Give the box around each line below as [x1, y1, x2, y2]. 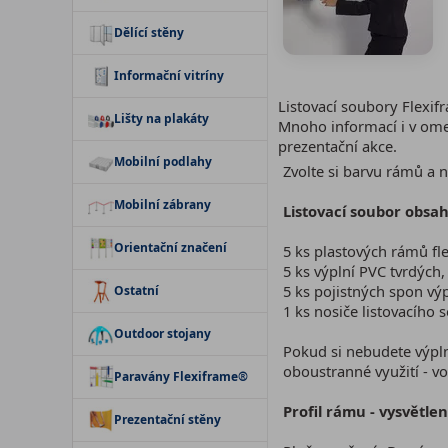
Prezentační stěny [114, 411, 221, 428]
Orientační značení [114, 239, 227, 256]
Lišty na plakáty [114, 110, 209, 127]
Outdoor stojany [114, 325, 211, 342]
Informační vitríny [114, 67, 224, 84]
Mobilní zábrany [114, 196, 211, 213]
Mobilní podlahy [114, 153, 212, 170]
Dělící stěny [114, 24, 184, 41]
